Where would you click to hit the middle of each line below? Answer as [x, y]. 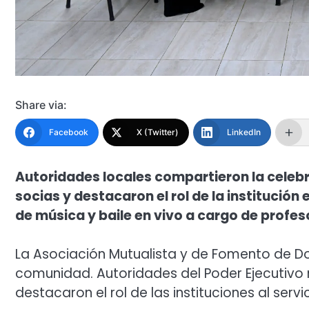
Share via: [41, 104]
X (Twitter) [158, 132]
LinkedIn [244, 132]
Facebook [69, 132]
